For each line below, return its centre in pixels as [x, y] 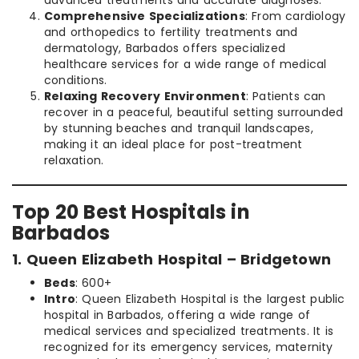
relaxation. [74, 161]
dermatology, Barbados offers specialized [165, 48]
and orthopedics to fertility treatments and [171, 32]
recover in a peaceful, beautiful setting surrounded [194, 113]
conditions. [76, 81]
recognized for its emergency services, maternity [189, 347]
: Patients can [286, 97]
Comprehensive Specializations [145, 16]
